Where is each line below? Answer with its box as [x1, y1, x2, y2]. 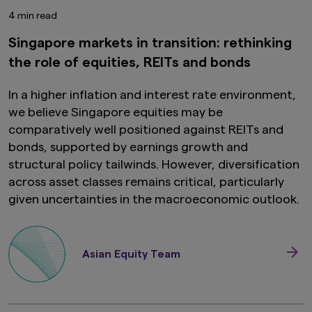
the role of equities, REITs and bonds [8, 56, 251, 70]
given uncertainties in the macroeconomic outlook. [8, 193, 299, 206]
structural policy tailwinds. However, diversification [8, 158, 299, 171]
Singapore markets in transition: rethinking [8, 36, 292, 51]
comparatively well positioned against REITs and [8, 123, 283, 136]
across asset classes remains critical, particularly [8, 175, 284, 189]
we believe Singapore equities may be [8, 106, 223, 119]
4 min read [8, 11, 57, 22]
